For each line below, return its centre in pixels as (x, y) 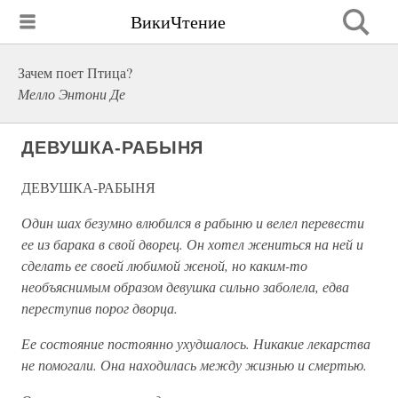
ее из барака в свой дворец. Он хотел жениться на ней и (192, 244)
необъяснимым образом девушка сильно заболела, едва (185, 287)
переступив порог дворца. (99, 308)
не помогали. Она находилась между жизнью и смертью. (194, 365)
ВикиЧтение (178, 21)
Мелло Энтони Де (72, 94)
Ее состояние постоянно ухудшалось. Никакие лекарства (196, 343)
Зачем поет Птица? (75, 72)
